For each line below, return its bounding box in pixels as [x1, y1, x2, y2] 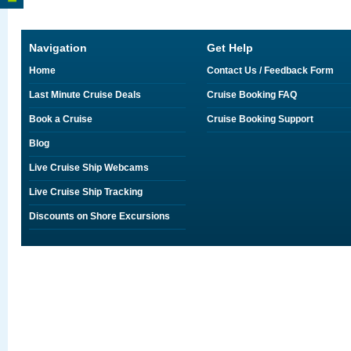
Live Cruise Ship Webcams [29, 162, 149, 173]
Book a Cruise [29, 114, 92, 125]
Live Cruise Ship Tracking [29, 186, 143, 197]
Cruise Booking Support [207, 114, 313, 125]
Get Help [207, 42, 253, 54]
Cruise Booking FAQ [207, 89, 297, 100]
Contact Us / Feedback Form [207, 65, 334, 76]
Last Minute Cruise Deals [29, 89, 141, 100]
